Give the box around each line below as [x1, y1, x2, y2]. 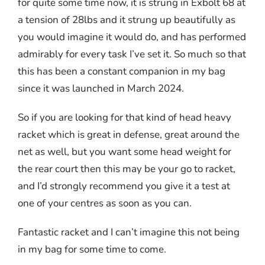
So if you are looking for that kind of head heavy [17, 111, 231, 125]
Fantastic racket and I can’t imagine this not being [17, 225, 240, 240]
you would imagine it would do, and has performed [17, 30, 246, 44]
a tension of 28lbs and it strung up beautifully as [17, 13, 235, 27]
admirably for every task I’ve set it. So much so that [17, 47, 246, 62]
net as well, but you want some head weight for [17, 145, 231, 159]
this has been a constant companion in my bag [17, 64, 225, 79]
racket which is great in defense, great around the [17, 128, 240, 142]
